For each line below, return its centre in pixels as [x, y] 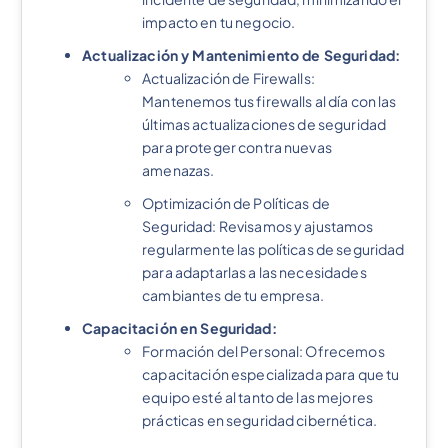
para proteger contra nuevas [237, 146]
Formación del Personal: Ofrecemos [263, 350]
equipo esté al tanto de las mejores [258, 396]
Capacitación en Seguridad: [179, 327]
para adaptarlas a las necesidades [254, 271]
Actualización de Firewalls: [228, 77]
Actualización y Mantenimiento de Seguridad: [241, 54]
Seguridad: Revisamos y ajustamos [258, 225]
